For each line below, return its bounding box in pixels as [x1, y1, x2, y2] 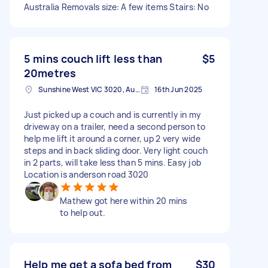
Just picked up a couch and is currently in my [24, 108, 202, 120]
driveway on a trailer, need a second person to [24, 120, 206, 132]
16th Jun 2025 [154, 84, 203, 95]
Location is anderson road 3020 [24, 168, 149, 180]
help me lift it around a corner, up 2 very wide [24, 132, 200, 144]
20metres [24, 65, 77, 80]
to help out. [60, 206, 105, 218]
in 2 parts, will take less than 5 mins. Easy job [24, 156, 201, 168]
